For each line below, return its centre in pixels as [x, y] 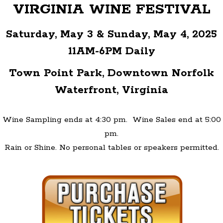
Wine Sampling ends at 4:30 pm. [67, 119]
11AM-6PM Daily [111, 51]
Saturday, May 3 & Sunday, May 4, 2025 [111, 34]
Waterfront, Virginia [111, 90]
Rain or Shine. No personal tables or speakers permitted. [111, 147]
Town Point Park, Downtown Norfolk [111, 73]
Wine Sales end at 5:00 [176, 119]
